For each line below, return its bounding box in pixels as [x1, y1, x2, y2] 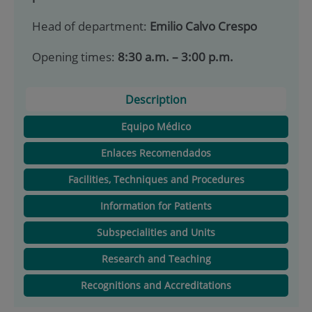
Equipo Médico [121, 120, 191, 134]
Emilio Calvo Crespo [149, 17, 257, 34]
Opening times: [31, 48, 118, 65]
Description [125, 91, 187, 107]
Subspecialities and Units [97, 226, 215, 240]
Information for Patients [100, 199, 212, 213]
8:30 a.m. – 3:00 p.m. [117, 48, 233, 65]
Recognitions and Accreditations [81, 279, 231, 292]
